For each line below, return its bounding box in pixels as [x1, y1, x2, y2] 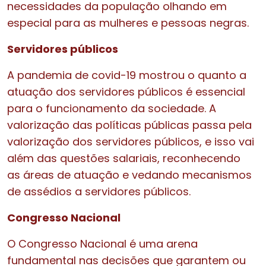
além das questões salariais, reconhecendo [7, 150, 243, 166]
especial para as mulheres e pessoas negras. [7, 15, 249, 30]
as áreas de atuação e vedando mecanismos [7, 167, 252, 182]
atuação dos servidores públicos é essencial [7, 84, 245, 99]
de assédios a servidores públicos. [7, 183, 197, 199]
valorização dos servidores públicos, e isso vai [7, 134, 254, 149]
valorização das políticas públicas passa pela [7, 117, 252, 132]
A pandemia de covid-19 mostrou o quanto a [7, 67, 246, 83]
